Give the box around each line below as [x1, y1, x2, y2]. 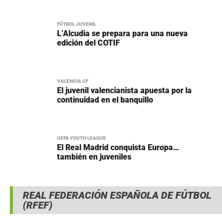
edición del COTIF [57, 38, 120, 48]
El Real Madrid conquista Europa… [57, 143, 179, 153]
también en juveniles [57, 152, 131, 162]
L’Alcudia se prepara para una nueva [57, 29, 188, 39]
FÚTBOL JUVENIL [57, 21, 96, 27]
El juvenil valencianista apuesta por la [57, 86, 192, 96]
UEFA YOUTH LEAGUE [57, 135, 106, 141]
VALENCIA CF [57, 78, 88, 84]
